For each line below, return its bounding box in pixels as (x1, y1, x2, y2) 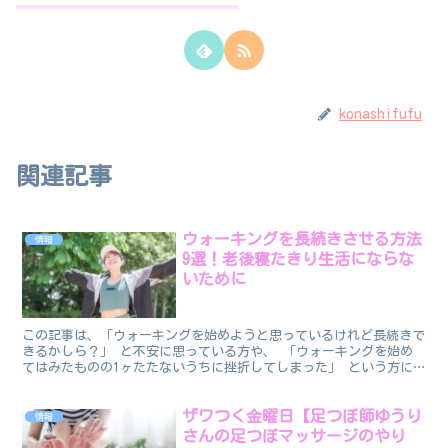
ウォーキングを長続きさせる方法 (182, 230, 423, 247)
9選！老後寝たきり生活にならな (182, 250, 415, 267)
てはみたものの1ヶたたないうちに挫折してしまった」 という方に (22, 360, 414, 374)
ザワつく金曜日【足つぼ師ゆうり (182, 407, 423, 424)
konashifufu (339, 106, 422, 121)
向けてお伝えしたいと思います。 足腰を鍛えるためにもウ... (22, 376, 389, 390)
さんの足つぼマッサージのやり (182, 427, 407, 444)
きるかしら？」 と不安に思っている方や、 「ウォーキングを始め (22, 344, 414, 358)
